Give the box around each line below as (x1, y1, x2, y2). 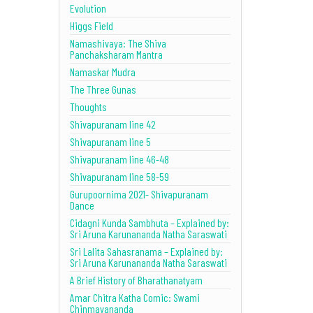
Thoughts (69, 99, 107, 113)
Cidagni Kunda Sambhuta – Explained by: (69, 215, 229, 229)
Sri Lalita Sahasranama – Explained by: (69, 244, 223, 258)
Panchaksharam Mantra (69, 47, 163, 61)
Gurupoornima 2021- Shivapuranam (69, 187, 208, 201)
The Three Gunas (69, 82, 136, 96)
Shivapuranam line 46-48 (69, 152, 169, 166)
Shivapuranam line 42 (69, 117, 156, 131)
